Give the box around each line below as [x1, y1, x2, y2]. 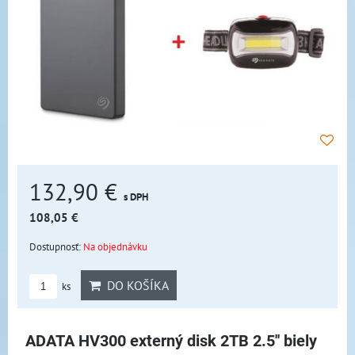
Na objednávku [83, 239, 147, 254]
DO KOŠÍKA [101, 277, 169, 293]
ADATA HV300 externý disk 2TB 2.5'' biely [25, 331, 317, 350]
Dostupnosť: [29, 239, 83, 254]
